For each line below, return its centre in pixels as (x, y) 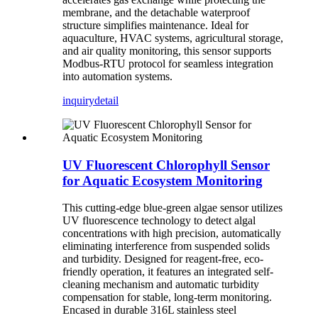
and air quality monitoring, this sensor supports (167, 50)
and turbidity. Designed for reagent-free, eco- (163, 259)
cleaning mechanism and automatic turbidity (161, 285)
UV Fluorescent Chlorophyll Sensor (166, 165)
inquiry (78, 100)
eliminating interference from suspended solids (166, 246)
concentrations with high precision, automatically (172, 234)
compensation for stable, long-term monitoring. (167, 297)
